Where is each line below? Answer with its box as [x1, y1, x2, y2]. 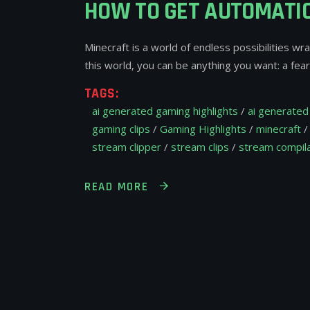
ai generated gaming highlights [92, 104, 238, 118]
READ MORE [84, 179, 149, 194]
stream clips [171, 140, 229, 154]
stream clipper [92, 140, 161, 154]
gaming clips [92, 122, 150, 136]
